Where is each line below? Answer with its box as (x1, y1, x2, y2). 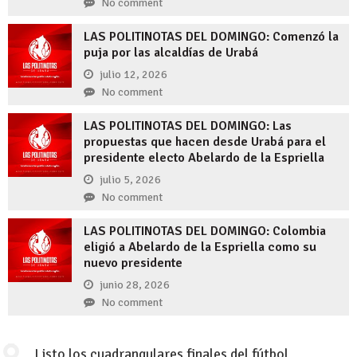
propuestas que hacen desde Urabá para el (84, 133, 326, 150)
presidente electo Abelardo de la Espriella (84, 149, 324, 166)
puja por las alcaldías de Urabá (84, 44, 258, 61)
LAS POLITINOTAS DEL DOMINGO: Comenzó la (84, 28, 339, 45)
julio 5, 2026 (100, 173, 161, 187)
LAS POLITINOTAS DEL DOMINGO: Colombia (84, 222, 326, 239)
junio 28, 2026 (100, 278, 170, 292)
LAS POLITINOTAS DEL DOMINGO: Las (84, 117, 292, 134)
